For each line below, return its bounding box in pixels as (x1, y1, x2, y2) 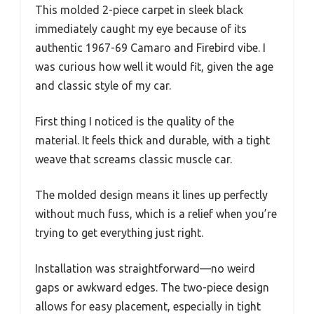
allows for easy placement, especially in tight (35, 299, 261, 313)
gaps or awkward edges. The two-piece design (35, 280, 269, 294)
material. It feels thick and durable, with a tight (35, 133, 270, 146)
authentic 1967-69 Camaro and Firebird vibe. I (35, 41, 266, 54)
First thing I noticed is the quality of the (35, 114, 234, 128)
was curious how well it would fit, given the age (35, 60, 273, 73)
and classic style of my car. (35, 78, 171, 92)
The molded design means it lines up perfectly (35, 188, 268, 201)
